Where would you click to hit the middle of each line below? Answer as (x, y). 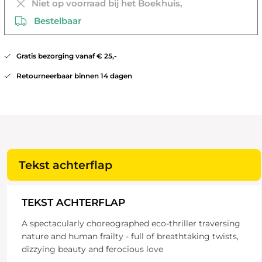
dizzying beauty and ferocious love (92, 249)
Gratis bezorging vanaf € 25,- (64, 56)
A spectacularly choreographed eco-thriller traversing (131, 224)
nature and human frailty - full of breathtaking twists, (130, 237)
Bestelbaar (54, 21)
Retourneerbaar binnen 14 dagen (71, 76)
